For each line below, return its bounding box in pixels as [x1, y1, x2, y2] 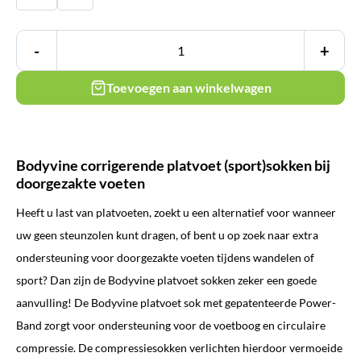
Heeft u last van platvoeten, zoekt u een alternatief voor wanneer [16, 205, 336, 220]
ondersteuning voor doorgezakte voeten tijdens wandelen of [16, 251, 314, 265]
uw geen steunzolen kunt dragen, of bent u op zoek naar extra [16, 228, 318, 243]
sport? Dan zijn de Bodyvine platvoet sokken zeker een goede [16, 273, 317, 288]
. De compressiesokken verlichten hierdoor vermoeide [73, 341, 342, 355]
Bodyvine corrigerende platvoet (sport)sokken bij [16, 156, 330, 175]
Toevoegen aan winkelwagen [106, 80, 272, 96]
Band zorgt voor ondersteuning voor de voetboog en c [16, 318, 283, 333]
